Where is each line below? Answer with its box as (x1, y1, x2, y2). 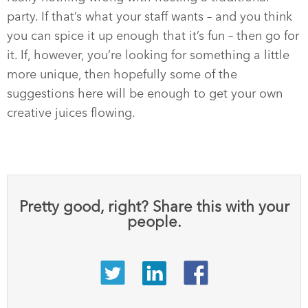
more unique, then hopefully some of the (7, 67, 237, 82)
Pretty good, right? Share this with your (19, 197, 289, 216)
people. (126, 212, 181, 231)
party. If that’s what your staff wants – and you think (7, 9, 292, 24)
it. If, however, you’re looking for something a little (7, 47, 289, 63)
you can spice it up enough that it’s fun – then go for (7, 28, 299, 43)
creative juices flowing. (7, 105, 135, 120)
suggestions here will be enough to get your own (7, 86, 283, 101)
